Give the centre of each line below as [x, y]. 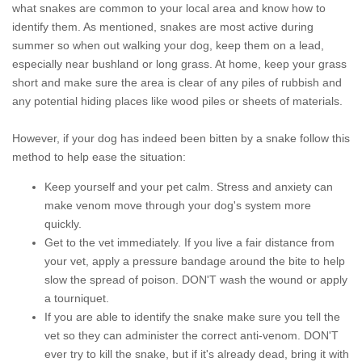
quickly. [63, 224]
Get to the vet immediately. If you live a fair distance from [189, 242]
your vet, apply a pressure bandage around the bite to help [195, 261]
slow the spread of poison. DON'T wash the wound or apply [196, 280]
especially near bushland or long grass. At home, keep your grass [179, 64]
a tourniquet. [80, 298]
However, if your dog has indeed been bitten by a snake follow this [181, 138]
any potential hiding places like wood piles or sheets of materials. [177, 101]
